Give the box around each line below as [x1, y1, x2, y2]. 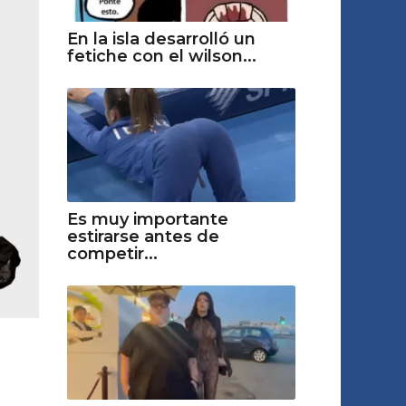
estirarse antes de [66, 226, 219, 246]
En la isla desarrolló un [66, 28, 256, 49]
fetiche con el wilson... [66, 45, 256, 66]
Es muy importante [66, 208, 228, 229]
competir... [66, 243, 158, 264]
